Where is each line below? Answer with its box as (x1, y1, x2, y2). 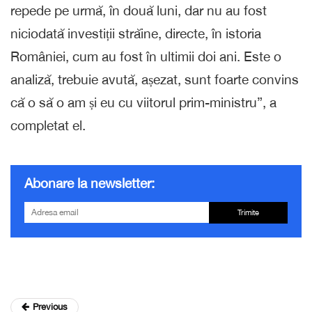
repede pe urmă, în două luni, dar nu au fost (10, 2, 267, 18)
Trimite (237, 208, 259, 217)
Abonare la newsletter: (24, 175, 155, 191)
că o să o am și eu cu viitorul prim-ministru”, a (10, 94, 276, 110)
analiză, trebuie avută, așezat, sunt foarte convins (10, 71, 299, 87)
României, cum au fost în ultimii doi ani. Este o (10, 48, 281, 64)
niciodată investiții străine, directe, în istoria (10, 25, 261, 41)
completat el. (10, 117, 86, 133)
